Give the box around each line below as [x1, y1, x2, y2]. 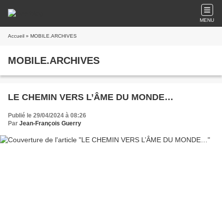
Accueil [8, 33, 24, 39]
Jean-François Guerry [19, 120, 81, 127]
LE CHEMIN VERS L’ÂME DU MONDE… [8, 92, 173, 102]
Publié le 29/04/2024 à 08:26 [8, 112, 86, 119]
